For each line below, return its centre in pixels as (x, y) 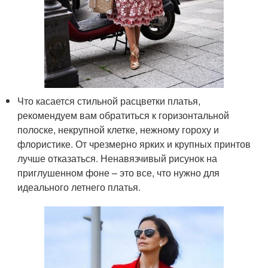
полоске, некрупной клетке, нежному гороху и (118, 129)
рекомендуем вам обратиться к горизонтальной (124, 115)
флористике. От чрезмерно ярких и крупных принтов (134, 144)
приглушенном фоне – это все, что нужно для (119, 172)
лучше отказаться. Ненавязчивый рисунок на (118, 158)
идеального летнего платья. (79, 187)
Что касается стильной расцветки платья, (109, 100)
